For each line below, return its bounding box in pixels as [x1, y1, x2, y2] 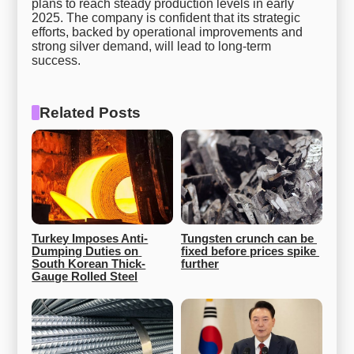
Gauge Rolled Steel [32, 269, 138, 283]
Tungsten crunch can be [181, 232, 314, 245]
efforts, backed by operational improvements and [32, 24, 303, 39]
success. [32, 53, 81, 67]
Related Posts [39, 104, 141, 121]
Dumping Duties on [32, 244, 139, 258]
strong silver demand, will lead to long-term [32, 39, 272, 53]
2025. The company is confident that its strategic [32, 10, 301, 24]
